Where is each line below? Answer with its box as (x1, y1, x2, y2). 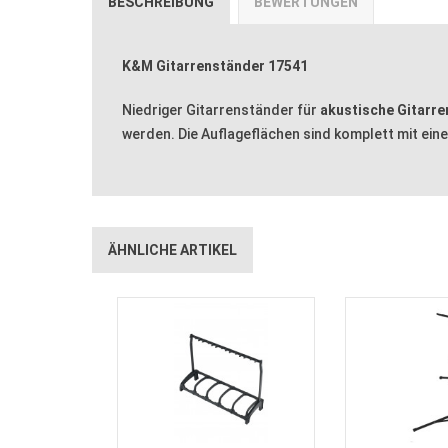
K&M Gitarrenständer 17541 (122, 57, 308, 74)
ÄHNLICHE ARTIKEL (108, 241, 237, 258)
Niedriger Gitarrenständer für (122, 101, 320, 118)
